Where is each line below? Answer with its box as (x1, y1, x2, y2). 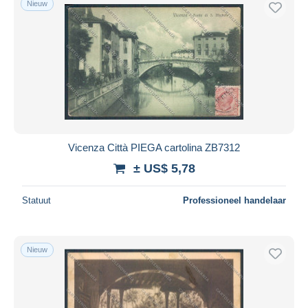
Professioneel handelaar (183, 195, 286, 206)
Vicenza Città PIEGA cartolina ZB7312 (68, 141, 240, 153)
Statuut (22, 195, 51, 206)
